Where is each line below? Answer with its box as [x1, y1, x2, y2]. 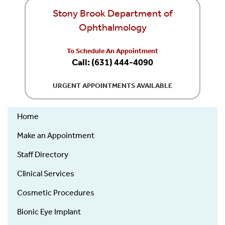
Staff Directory [17, 149, 68, 159]
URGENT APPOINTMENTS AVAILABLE [53, 81, 172, 90]
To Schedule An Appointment [67, 46, 158, 55]
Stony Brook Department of [52, 7, 173, 19]
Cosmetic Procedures [17, 187, 94, 197]
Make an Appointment [17, 130, 94, 140]
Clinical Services [17, 168, 74, 178]
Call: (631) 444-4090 [72, 56, 153, 68]
